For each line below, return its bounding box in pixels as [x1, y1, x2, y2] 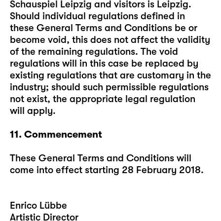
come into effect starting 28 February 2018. [10, 164, 204, 176]
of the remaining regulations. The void [10, 46, 178, 57]
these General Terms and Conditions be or [10, 22, 197, 34]
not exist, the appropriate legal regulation [10, 93, 195, 105]
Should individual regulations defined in [10, 10, 185, 22]
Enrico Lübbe [10, 200, 67, 211]
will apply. [10, 105, 56, 116]
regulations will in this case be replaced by [10, 58, 198, 69]
